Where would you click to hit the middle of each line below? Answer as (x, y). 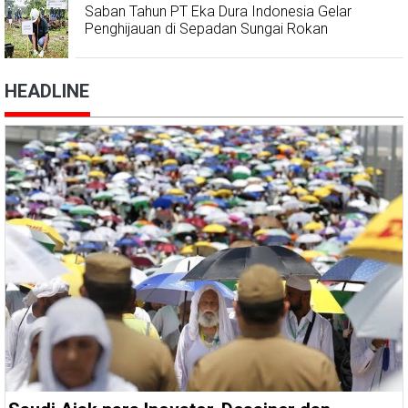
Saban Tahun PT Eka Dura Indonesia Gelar (218, 12)
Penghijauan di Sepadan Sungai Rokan (206, 29)
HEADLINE (47, 92)
